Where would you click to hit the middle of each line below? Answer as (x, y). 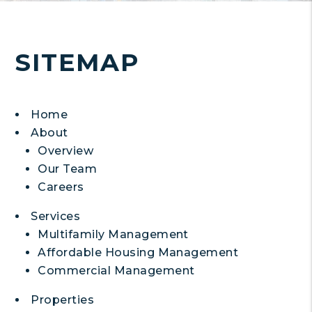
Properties (63, 300)
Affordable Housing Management (138, 252)
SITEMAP (77, 62)
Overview (66, 151)
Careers (61, 187)
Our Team (68, 169)
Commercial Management (116, 271)
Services (56, 216)
